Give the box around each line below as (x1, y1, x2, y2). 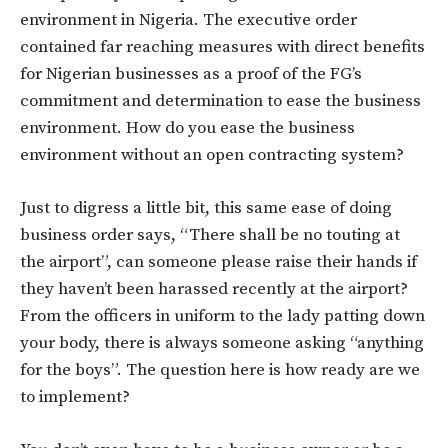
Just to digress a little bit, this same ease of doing (20, 196, 392, 219)
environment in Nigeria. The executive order (20, 8, 357, 31)
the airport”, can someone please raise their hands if (20, 250, 417, 273)
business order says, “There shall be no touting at (20, 223, 400, 246)
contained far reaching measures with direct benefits (20, 35, 425, 58)
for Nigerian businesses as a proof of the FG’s (20, 62, 362, 85)
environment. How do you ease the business (20, 116, 355, 139)
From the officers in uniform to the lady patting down (20, 304, 425, 327)
